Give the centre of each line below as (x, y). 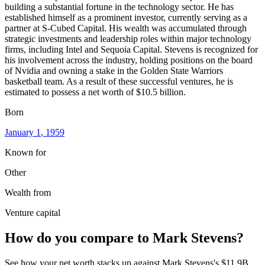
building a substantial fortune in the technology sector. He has (119, 7)
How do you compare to (79, 237)
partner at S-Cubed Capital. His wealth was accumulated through (126, 28)
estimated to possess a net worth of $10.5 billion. (95, 92)
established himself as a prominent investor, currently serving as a (126, 17)
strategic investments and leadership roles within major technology (128, 38)
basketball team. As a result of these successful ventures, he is (119, 81)
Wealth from (28, 192)
